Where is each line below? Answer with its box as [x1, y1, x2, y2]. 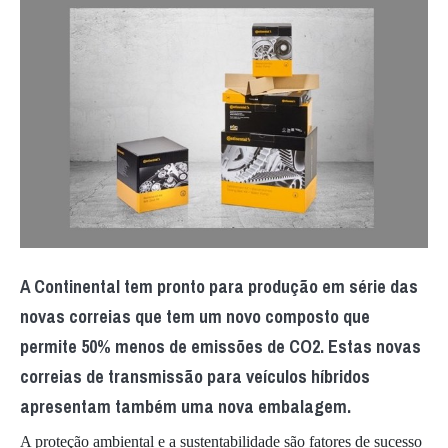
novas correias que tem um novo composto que [20, 304, 370, 330]
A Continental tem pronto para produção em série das [20, 274, 418, 300]
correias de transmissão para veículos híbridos [20, 364, 370, 390]
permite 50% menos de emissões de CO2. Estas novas [20, 334, 421, 360]
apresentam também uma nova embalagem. [20, 394, 351, 420]
